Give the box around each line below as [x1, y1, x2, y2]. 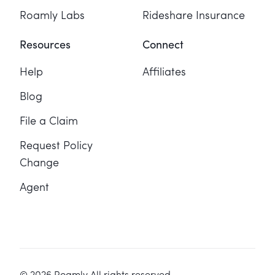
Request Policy [20, 140, 93, 152]
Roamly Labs [20, 10, 85, 21]
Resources [20, 39, 71, 51]
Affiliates [142, 66, 186, 78]
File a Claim [20, 115, 78, 127]
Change [20, 157, 59, 169]
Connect [142, 39, 184, 51]
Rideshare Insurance [142, 10, 245, 21]
